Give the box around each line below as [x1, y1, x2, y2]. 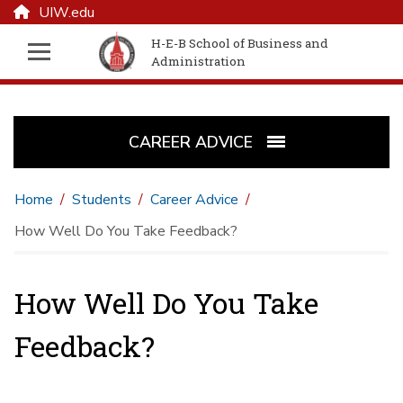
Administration [151, 52, 246, 69]
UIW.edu [39, 3, 94, 22]
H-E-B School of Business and [151, 34, 329, 51]
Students [72, 190, 131, 210]
